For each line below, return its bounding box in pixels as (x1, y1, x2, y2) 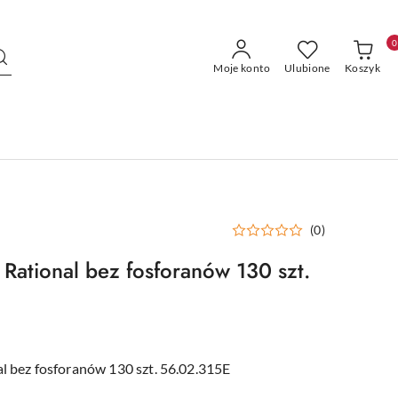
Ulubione (283, 61, 330, 75)
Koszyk (344, 61, 380, 75)
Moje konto (213, 61, 270, 75)
